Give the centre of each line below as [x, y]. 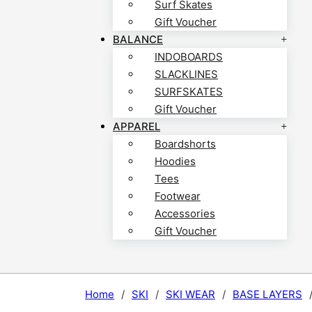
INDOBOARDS [189, 57]
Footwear [178, 196]
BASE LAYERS [267, 295]
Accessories [185, 214]
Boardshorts [185, 144]
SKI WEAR [190, 295]
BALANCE [138, 40]
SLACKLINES [186, 75]
